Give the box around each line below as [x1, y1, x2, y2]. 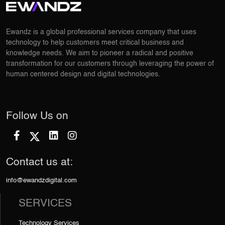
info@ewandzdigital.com [6, 177, 77, 184]
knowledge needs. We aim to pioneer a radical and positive [6, 49, 193, 57]
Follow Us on [6, 110, 68, 122]
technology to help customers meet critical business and [6, 39, 184, 46]
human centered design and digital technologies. [6, 70, 160, 78]
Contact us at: [6, 157, 73, 168]
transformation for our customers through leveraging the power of [6, 60, 214, 67]
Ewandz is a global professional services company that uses [6, 28, 196, 36]
